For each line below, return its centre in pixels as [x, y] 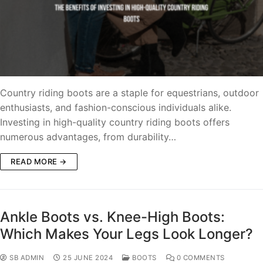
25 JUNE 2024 [88, 257]
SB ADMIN [26, 257]
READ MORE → [39, 161]
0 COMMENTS [200, 257]
